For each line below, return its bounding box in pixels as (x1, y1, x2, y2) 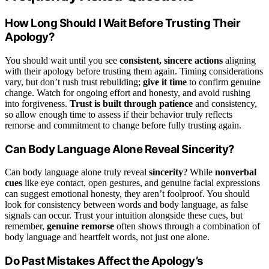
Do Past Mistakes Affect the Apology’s (5, 253, 204, 268)
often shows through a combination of (114, 221, 260, 232)
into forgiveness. (5, 98, 70, 109)
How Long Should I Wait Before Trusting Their (5, 16, 241, 31)
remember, (5, 221, 47, 232)
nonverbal (215, 167, 256, 178)
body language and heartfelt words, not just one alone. (5, 232, 210, 243)
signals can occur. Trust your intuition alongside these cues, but (5, 210, 243, 221)
